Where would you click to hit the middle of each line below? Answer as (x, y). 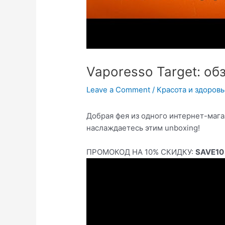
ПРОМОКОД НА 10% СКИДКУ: (141, 152)
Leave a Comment (119, 90)
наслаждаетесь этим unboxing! (143, 128)
